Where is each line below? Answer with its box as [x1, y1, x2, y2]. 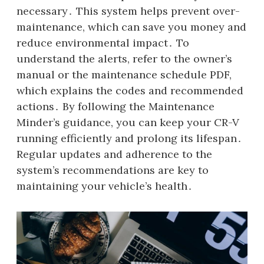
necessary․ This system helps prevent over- [16, 4, 240, 18]
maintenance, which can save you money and [16, 20, 246, 34]
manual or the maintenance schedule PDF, [16, 68, 232, 81]
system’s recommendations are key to [16, 163, 209, 177]
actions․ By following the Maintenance [16, 100, 214, 113]
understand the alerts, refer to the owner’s [16, 52, 232, 65]
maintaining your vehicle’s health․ [16, 179, 193, 193]
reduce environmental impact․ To [16, 36, 189, 49]
